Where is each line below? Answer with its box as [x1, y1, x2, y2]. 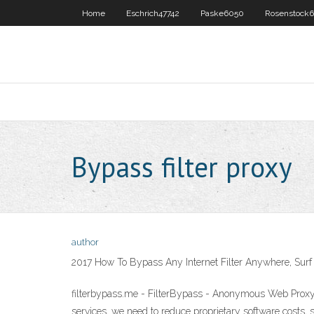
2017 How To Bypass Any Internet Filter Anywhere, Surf [71, 257, 312, 268]
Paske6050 [200, 8, 244, 18]
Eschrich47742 [126, 8, 179, 18]
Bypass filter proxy [71, 149, 292, 185]
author [71, 237, 99, 247]
